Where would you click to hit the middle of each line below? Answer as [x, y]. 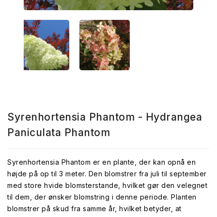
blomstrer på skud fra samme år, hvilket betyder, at [94, 209]
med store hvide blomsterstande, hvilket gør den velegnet [107, 185]
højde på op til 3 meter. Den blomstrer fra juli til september [107, 174]
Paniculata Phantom [59, 132]
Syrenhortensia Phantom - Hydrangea [105, 117]
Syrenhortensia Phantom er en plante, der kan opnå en [101, 162]
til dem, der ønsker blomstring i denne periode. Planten [102, 197]
